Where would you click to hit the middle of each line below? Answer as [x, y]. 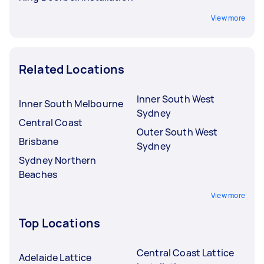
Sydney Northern [58, 160]
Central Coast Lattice [186, 253]
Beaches [38, 174]
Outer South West [177, 132]
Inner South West [176, 99]
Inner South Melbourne [71, 103]
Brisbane [39, 141]
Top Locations [60, 223]
